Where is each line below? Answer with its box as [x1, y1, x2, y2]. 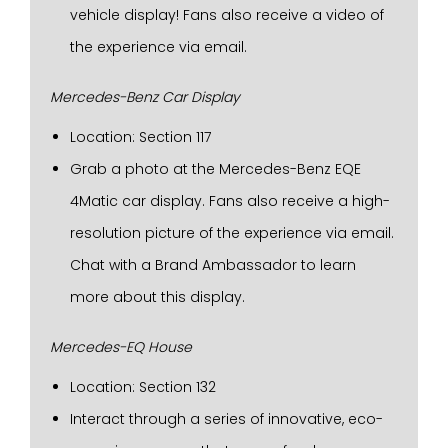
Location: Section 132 [70, 377, 216, 397]
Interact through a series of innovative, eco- [70, 409, 383, 429]
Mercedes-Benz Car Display [50, 87, 240, 107]
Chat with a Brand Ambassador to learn [70, 255, 356, 275]
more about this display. [70, 287, 245, 307]
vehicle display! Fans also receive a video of [70, 5, 384, 25]
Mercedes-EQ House [50, 337, 192, 357]
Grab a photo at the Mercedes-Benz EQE [70, 159, 361, 179]
